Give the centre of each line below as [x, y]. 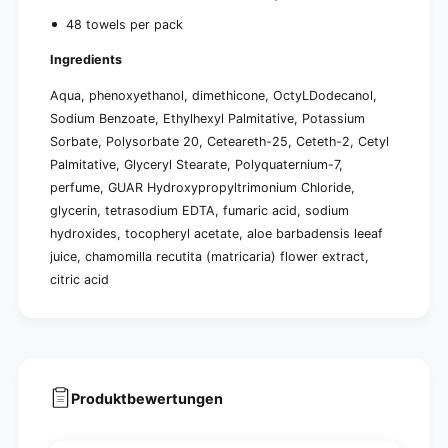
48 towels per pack [125, 24]
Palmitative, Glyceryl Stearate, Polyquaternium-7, [196, 164]
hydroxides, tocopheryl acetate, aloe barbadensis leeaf [216, 233]
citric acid [79, 279]
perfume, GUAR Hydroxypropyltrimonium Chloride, [202, 187]
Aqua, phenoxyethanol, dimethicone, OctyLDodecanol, [213, 95]
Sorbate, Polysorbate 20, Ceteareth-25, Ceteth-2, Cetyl [219, 141]
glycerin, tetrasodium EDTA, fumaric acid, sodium [199, 210]
